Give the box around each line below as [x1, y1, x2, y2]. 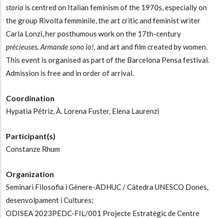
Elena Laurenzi [112, 107, 159, 116]
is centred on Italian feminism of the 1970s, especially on [25, 3, 207, 12]
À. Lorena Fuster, [56, 107, 110, 116]
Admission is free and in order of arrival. [6, 69, 134, 78]
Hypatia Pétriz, [6, 107, 54, 116]
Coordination [6, 93, 54, 103]
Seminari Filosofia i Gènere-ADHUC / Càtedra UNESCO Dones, [6, 182, 208, 192]
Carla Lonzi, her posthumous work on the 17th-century [6, 29, 181, 38]
